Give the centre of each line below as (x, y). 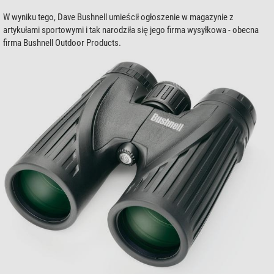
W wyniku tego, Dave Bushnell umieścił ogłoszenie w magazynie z (118, 17)
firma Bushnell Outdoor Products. (62, 43)
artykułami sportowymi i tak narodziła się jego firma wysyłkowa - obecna (131, 30)
